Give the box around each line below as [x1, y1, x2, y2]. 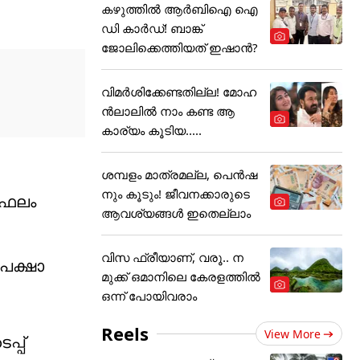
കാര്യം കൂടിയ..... [101, 122, 202, 138]
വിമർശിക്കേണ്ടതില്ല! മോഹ [101, 84, 256, 100]
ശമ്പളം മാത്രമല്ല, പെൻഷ [101, 166, 257, 182]
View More [264, 326, 321, 342]
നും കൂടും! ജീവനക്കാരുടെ [101, 186, 250, 202]
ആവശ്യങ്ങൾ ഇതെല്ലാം [101, 205, 251, 221]
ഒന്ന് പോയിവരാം [101, 288, 197, 304]
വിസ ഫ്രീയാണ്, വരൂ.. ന [101, 249, 243, 265]
